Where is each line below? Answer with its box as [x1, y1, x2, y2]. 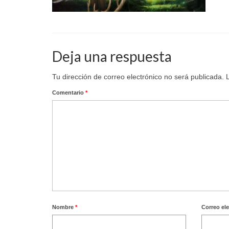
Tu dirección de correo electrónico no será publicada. [52, 73, 224, 81]
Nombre [52, 204, 75, 210]
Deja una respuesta [52, 48, 172, 65]
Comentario [52, 89, 85, 96]
